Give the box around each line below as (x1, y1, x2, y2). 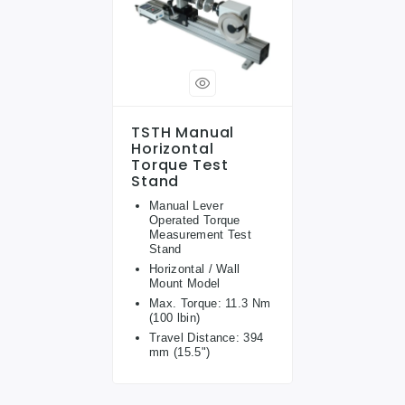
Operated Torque (149, 212, 240, 227)
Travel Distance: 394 (149, 330, 264, 344)
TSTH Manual (131, 121, 235, 143)
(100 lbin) (149, 310, 201, 325)
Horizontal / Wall (149, 261, 240, 276)
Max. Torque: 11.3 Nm (149, 296, 271, 310)
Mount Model (149, 276, 221, 290)
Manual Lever (149, 198, 223, 212)
